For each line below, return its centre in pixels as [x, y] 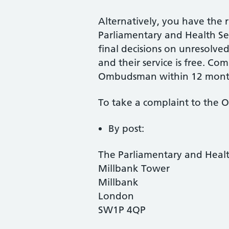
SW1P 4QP [122, 210]
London [116, 196]
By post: [126, 129]
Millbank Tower [134, 168]
